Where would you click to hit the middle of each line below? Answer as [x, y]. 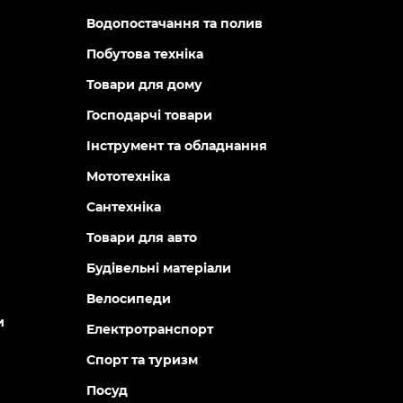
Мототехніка [128, 176]
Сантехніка [123, 207]
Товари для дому [144, 85]
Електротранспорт [149, 329]
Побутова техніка [144, 54]
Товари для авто [141, 237]
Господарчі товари [149, 115]
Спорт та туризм [142, 360]
